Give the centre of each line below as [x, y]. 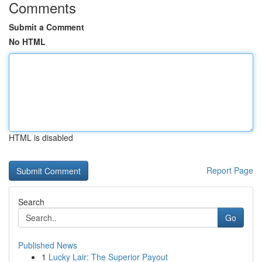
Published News [48, 245]
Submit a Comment [46, 27]
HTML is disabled [41, 137]
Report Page [230, 170]
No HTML [27, 42]
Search [31, 202]
